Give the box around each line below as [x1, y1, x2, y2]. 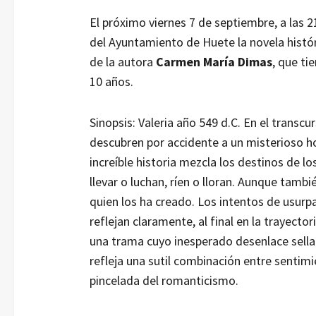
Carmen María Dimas [155, 53, 272, 70]
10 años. [89, 73, 133, 90]
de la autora [89, 53, 156, 70]
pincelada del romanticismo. [89, 272, 238, 288]
